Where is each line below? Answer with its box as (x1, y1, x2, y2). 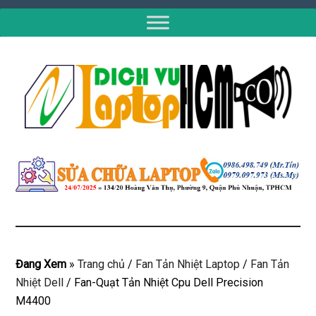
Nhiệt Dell (16, 275, 64, 289)
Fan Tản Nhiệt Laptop (135, 257, 241, 271)
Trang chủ (78, 257, 126, 271)
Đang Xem (16, 257, 67, 271)
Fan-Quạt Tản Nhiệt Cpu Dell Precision (71, 275, 264, 289)
